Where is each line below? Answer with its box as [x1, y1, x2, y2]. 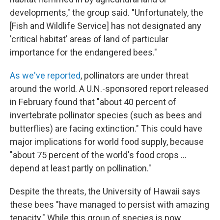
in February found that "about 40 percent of [10, 97, 176, 108]
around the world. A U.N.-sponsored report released [10, 83, 209, 94]
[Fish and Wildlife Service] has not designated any [10, 21, 201, 31]
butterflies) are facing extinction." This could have [10, 123, 202, 134]
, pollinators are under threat [81, 70, 189, 81]
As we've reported [10, 70, 81, 81]
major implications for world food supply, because [10, 137, 204, 147]
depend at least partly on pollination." [10, 163, 151, 174]
